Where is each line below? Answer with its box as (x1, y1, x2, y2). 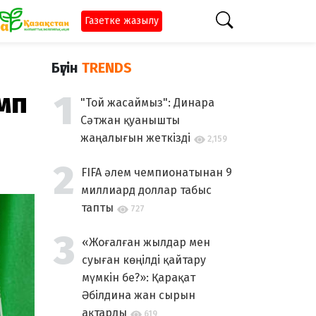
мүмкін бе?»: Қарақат (82, 271, 195, 284)
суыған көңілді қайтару (82, 253, 206, 267)
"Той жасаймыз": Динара (80, 96, 214, 109)
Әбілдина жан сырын (82, 288, 195, 302)
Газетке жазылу (84, 15, 159, 27)
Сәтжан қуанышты (80, 114, 180, 127)
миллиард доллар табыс (81, 183, 212, 197)
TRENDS (82, 59, 132, 76)
